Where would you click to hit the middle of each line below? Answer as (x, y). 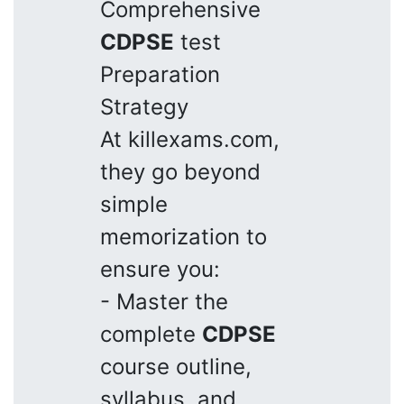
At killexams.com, (190, 139)
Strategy (144, 106)
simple (134, 204)
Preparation (160, 74)
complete (151, 334)
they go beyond (180, 171)
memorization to (184, 236)
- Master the (164, 301)
